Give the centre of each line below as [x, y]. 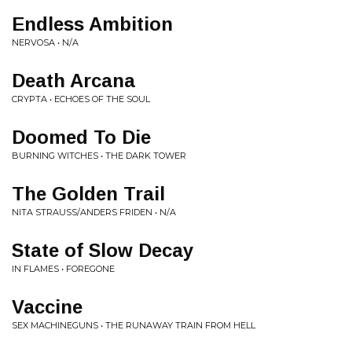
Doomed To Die [81, 137]
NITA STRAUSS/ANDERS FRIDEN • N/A [94, 212]
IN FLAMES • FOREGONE [63, 268]
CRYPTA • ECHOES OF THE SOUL [81, 99]
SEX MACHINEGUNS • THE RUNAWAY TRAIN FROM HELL [134, 325]
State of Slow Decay [103, 250]
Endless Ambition [92, 24]
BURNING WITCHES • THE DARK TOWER [99, 155]
